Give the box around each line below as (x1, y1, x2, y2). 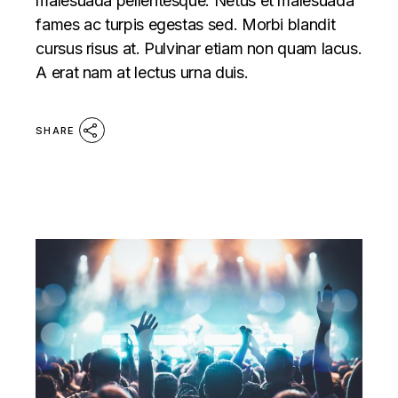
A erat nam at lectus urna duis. (36, 63, 249, 83)
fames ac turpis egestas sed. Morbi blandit (36, 15, 336, 35)
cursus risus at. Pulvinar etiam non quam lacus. (36, 39, 362, 59)
